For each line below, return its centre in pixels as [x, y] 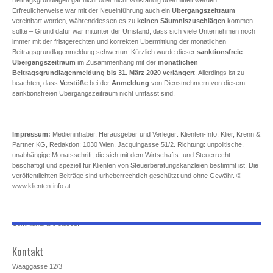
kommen [239, 20]
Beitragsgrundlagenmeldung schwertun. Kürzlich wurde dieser [105, 51]
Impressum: [31, 134]
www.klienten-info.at [41, 186]
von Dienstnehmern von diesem [197, 83]
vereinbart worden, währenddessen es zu [75, 20]
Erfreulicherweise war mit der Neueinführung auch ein [92, 10]
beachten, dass [36, 83]
